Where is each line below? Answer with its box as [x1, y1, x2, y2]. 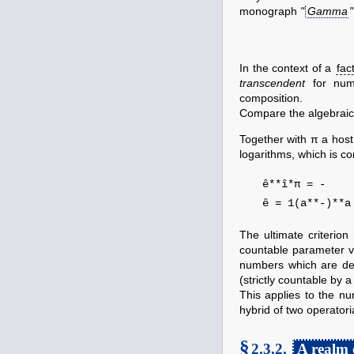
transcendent [239, 77, 305, 89]
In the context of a [239, 62, 335, 74]
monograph [239, 6, 300, 17]
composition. [239, 92, 303, 104]
